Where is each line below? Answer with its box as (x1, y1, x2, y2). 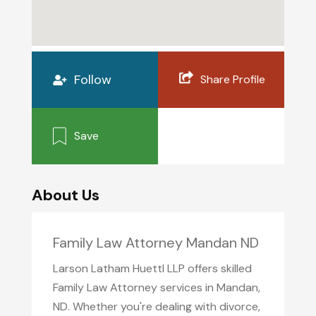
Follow (73, 71, 111, 88)
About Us (31, 185, 99, 205)
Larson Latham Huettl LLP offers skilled (52, 261, 252, 276)
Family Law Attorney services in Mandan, (52, 280, 260, 295)
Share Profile (200, 72, 265, 87)
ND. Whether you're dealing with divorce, (52, 299, 260, 314)
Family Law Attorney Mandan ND (52, 233, 259, 252)
